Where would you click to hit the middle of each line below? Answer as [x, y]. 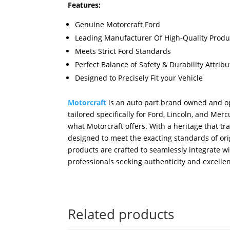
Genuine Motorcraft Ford [118, 25]
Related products [121, 214]
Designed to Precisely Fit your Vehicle [139, 78]
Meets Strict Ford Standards [123, 51]
